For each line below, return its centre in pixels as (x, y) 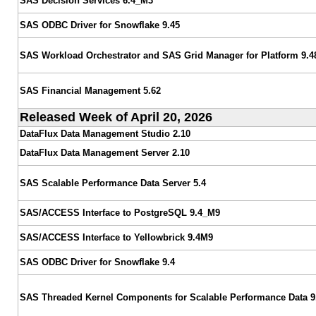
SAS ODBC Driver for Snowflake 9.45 (99, 25)
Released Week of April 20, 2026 (116, 117)
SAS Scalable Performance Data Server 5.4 (113, 183)
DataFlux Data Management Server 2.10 (104, 152)
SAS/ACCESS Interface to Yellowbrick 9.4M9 (116, 237)
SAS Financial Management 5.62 (90, 90)
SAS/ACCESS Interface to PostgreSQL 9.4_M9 (120, 212)
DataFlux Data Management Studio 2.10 (105, 133)
